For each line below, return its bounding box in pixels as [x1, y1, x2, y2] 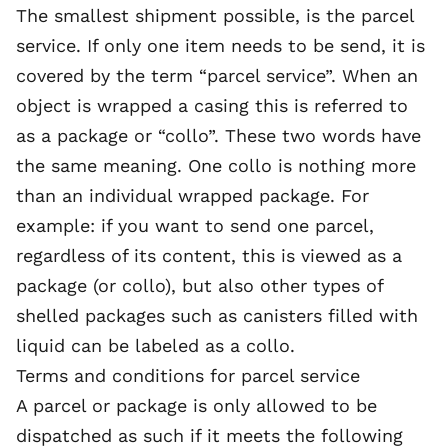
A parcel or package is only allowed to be [16, 395, 377, 416]
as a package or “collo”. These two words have [16, 125, 421, 146]
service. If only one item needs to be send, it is [16, 35, 425, 56]
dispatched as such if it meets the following [16, 425, 403, 446]
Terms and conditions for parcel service [16, 365, 360, 386]
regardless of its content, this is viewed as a [16, 245, 402, 266]
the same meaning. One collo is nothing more [16, 155, 416, 176]
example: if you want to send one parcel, [16, 215, 374, 236]
